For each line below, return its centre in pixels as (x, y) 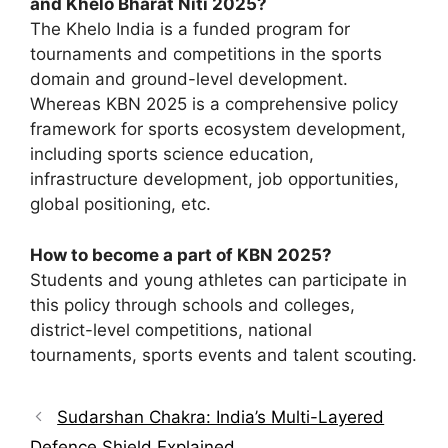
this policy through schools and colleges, (192, 304)
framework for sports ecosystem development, (218, 129)
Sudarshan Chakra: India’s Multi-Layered (221, 416)
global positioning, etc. (120, 204)
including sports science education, (172, 154)
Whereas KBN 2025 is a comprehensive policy (214, 104)
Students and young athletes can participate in (218, 279)
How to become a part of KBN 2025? (181, 254)
